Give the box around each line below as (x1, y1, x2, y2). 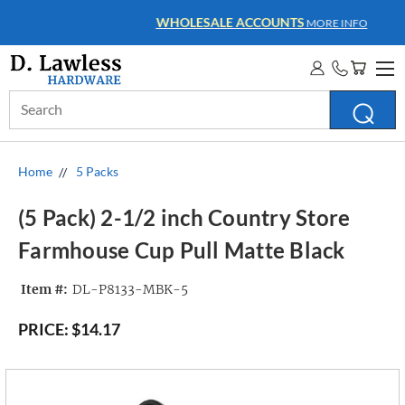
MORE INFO (248, 16, 312, 30)
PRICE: (18, 319, 69, 339)
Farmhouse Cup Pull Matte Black (18, 237, 345, 264)
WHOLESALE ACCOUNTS (99, 14, 249, 30)
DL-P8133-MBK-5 (71, 281, 188, 298)
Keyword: (9, 111, 64, 127)
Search (9, 92, 47, 108)
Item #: (21, 281, 68, 298)
